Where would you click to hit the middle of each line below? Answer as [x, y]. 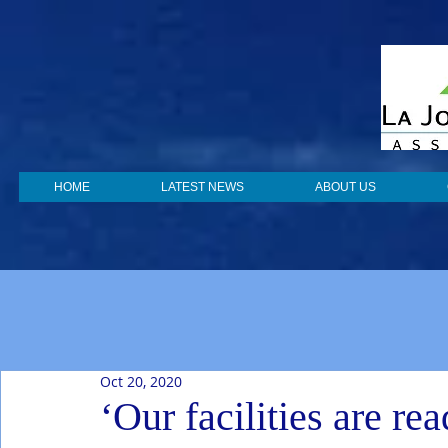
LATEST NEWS [202, 187]
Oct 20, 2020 [141, 381]
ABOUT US [345, 187]
